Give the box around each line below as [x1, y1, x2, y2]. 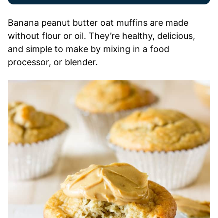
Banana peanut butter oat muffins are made [8, 18, 188, 28]
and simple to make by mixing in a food [8, 44, 169, 54]
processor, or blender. [8, 57, 98, 67]
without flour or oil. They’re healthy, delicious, [8, 31, 195, 41]
